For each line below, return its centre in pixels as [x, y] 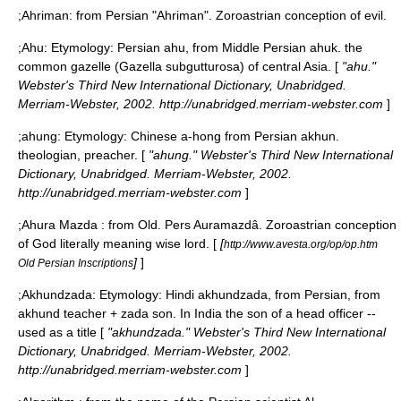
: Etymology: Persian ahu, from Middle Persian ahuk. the [203, 47]
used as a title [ [61, 332]
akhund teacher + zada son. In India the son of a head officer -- [197, 313]
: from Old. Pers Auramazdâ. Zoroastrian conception [247, 225]
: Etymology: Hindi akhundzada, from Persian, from [236, 294]
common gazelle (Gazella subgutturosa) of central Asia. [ [178, 66]
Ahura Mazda [60, 225]
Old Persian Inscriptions [76, 263]
